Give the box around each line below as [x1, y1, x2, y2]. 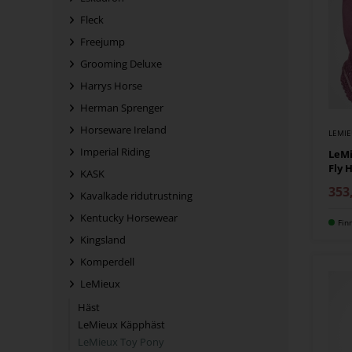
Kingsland [80, 233, 126, 247]
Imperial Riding [80, 145, 151, 159]
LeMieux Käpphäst [78, 317, 166, 332]
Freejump [80, 35, 126, 49]
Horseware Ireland [80, 123, 167, 137]
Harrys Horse [80, 79, 143, 93]
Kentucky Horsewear [80, 211, 178, 225]
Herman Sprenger [80, 101, 164, 115]
